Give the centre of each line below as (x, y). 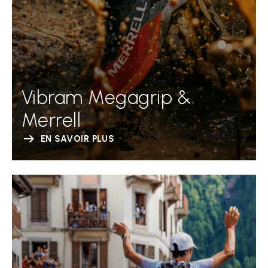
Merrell (51, 120)
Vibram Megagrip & (106, 98)
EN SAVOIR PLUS (78, 139)
